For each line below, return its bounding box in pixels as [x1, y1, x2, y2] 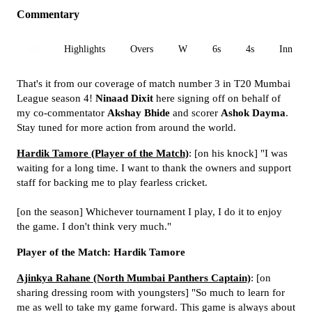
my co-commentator [17, 107, 107, 118]
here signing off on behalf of [153, 93, 281, 104]
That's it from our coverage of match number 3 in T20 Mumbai [17, 78, 290, 89]
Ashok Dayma [221, 107, 286, 118]
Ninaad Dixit [95, 93, 153, 104]
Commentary [17, 8, 79, 20]
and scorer [170, 107, 221, 118]
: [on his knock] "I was [189, 148, 288, 159]
